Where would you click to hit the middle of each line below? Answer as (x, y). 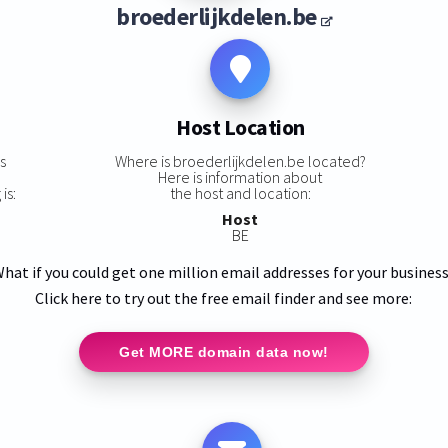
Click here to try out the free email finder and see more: (224, 297)
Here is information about (240, 176)
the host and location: (240, 192)
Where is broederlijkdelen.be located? (240, 160)
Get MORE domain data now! (224, 351)
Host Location (240, 127)
